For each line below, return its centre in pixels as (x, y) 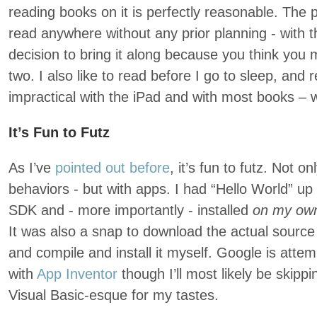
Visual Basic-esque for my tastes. (114, 295)
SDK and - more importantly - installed (131, 210)
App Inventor (77, 274)
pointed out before (113, 168)
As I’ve (32, 168)
